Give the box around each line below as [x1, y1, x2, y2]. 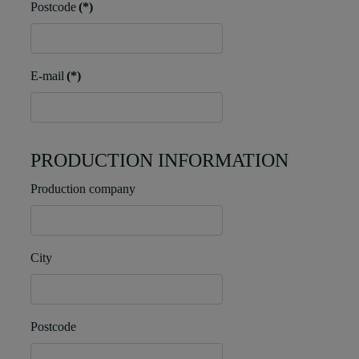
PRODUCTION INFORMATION [30, 150, 288, 171]
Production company [30, 182, 135, 196]
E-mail [30, 69, 64, 83]
